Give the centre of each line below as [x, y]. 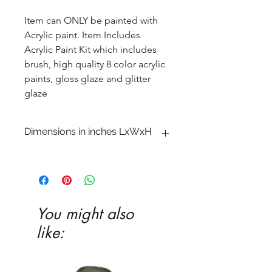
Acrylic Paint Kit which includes [90, 50]
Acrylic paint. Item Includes [82, 35]
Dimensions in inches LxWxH [88, 132]
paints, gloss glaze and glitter [87, 79]
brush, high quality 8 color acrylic [95, 64]
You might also [85, 214]
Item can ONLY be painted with [91, 21]
